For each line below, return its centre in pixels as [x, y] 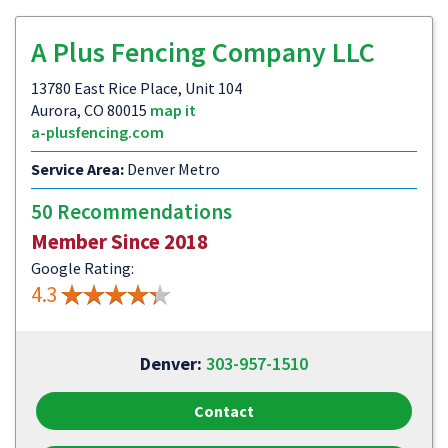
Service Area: [77, 169]
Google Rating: [82, 268]
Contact [224, 411]
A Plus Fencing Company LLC [203, 52]
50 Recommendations [131, 211]
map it [173, 110]
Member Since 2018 [119, 241]
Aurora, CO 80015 [90, 110]
